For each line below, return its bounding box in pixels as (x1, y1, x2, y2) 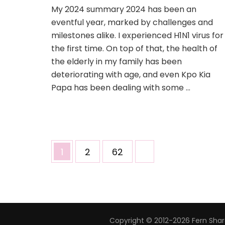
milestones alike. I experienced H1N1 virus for (51, 30, 223, 42)
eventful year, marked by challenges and (51, 17, 213, 29)
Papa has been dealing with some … (51, 82, 190, 94)
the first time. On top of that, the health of (51, 43, 217, 55)
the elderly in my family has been (51, 56, 182, 68)
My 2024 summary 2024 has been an (51, 4, 196, 16)
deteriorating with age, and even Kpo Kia (51, 69, 210, 81)
